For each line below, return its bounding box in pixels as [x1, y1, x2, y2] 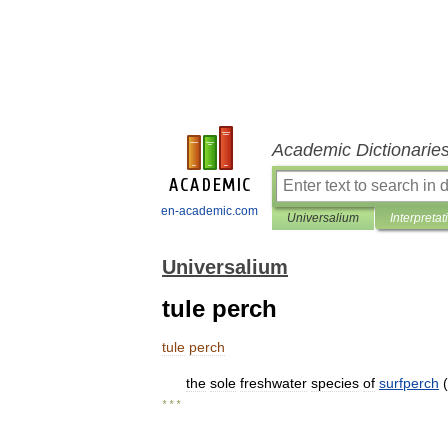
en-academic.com [161, 204, 258, 218]
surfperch [379, 375, 439, 391]
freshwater [240, 375, 307, 391]
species [311, 375, 359, 391]
